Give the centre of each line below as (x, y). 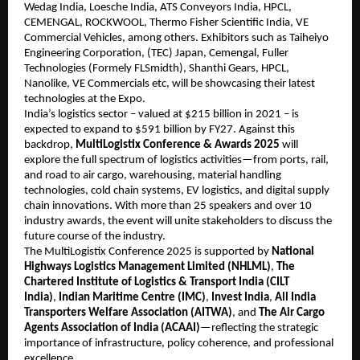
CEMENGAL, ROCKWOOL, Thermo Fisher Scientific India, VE (166, 23)
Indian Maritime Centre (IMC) (132, 298)
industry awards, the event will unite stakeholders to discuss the (178, 222)
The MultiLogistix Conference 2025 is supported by (148, 252)
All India (295, 298)
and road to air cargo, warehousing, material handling (153, 176)
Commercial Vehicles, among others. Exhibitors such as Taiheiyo (176, 39)
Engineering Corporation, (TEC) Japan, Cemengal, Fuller (156, 54)
